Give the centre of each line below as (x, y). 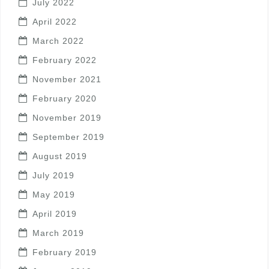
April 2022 (55, 21)
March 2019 (58, 233)
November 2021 (67, 79)
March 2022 (58, 41)
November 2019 (67, 117)
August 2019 (60, 156)
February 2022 (65, 60)
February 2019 (65, 252)
